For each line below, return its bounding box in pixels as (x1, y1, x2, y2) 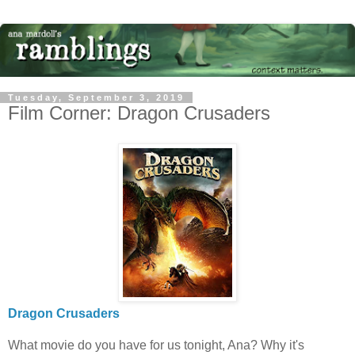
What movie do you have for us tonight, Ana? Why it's (8, 338, 304, 352)
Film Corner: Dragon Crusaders (8, 102, 270, 124)
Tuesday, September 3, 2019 (8, 93, 185, 103)
